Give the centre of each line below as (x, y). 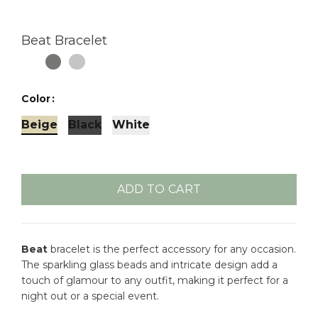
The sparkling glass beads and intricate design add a (149, 264)
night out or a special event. (90, 296)
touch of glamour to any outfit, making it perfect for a (155, 280)
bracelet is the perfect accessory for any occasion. (172, 249)
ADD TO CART (159, 189)
